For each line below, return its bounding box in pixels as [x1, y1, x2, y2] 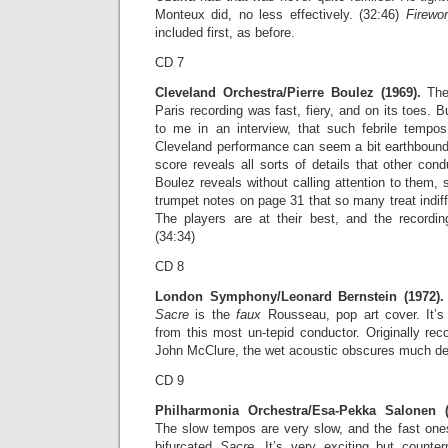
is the [195, 307, 237, 322]
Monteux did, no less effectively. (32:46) [155, 7, 406, 22]
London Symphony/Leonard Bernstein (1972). [155, 289, 444, 304]
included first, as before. [155, 25, 295, 40]
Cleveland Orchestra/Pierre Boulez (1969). [155, 85, 421, 100]
